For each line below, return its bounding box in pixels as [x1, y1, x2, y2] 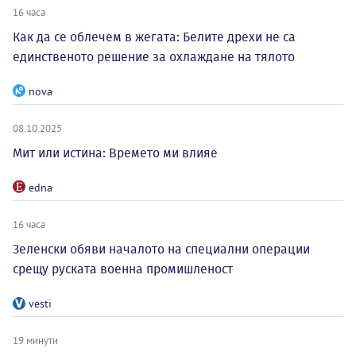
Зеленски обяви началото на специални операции [13, 242, 310, 257]
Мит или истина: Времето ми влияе [13, 145, 218, 161]
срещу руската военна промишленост [13, 261, 233, 277]
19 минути [13, 334, 58, 347]
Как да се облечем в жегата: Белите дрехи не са [13, 29, 296, 45]
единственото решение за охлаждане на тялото [13, 49, 295, 65]
